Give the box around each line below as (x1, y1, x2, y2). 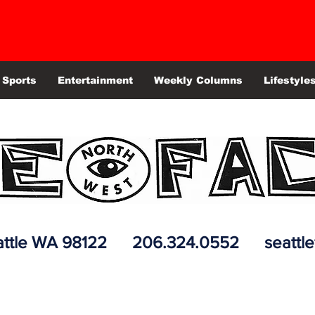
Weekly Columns (154, 75, 243, 86)
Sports (2, 75, 37, 86)
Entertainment (58, 75, 133, 86)
